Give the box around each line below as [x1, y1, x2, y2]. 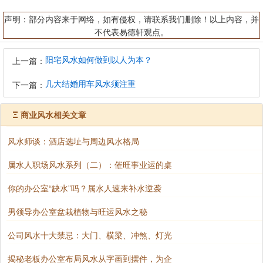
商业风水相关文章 [21, 109, 86, 120]
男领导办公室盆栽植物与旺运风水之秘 [8, 205, 147, 217]
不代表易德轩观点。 [95, 26, 168, 38]
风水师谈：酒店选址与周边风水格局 [8, 135, 139, 147]
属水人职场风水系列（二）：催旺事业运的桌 [8, 159, 172, 170]
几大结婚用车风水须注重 [45, 77, 136, 89]
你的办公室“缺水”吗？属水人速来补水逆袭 [8, 182, 161, 194]
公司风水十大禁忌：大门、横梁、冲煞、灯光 [8, 229, 172, 241]
